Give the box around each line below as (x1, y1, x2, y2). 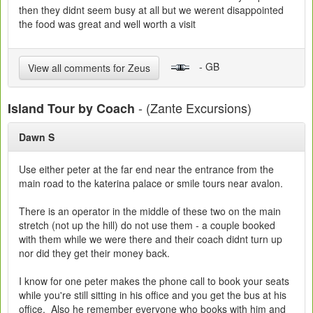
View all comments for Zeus (28, 61, 150, 75)
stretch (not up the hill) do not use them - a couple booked (19, 218, 275, 233)
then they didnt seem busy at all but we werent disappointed (19, 3, 284, 17)
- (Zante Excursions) (135, 99, 252, 117)
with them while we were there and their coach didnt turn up (19, 232, 282, 247)
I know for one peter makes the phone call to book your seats (19, 274, 289, 289)
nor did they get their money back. (19, 246, 170, 261)
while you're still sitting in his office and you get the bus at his (19, 288, 286, 303)
